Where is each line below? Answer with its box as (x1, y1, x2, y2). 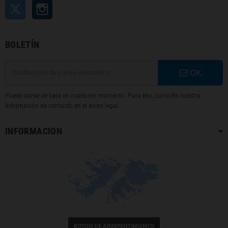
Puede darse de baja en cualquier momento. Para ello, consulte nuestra (5, 92, 201, 99)
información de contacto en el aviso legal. (5, 102, 120, 109)
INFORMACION (5, 125, 62, 136)
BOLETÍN (5, 39, 40, 50)
